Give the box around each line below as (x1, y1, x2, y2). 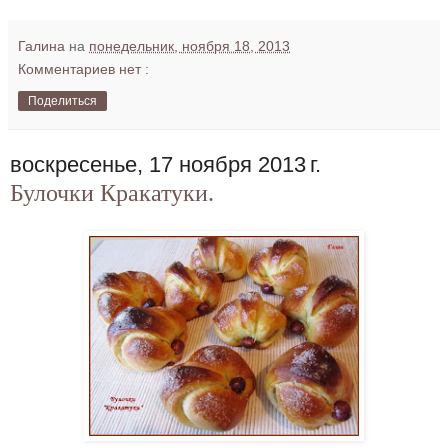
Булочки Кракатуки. (10, 180, 214, 206)
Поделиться (28, 94, 97, 108)
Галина (18, 38, 69, 54)
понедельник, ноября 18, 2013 (89, 38, 290, 54)
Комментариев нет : (18, 61, 149, 77)
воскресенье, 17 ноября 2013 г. (10, 152, 321, 177)
